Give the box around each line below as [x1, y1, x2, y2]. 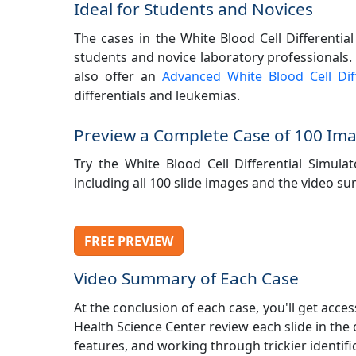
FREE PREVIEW [84, 231, 173, 250]
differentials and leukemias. [74, 86, 240, 104]
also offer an [74, 67, 162, 85]
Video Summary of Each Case [74, 266, 299, 289]
